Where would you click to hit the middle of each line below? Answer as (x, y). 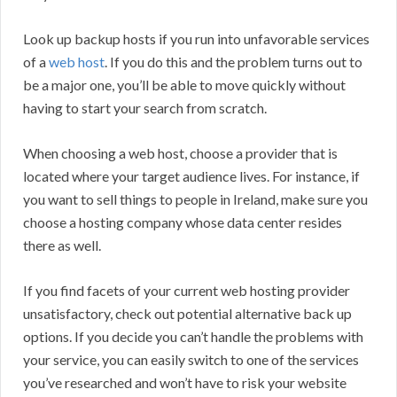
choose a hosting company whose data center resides (183, 222)
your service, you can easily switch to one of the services (191, 360)
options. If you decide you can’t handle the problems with (193, 337)
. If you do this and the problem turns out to (234, 62)
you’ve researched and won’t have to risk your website (185, 383)
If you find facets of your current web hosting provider (187, 291)
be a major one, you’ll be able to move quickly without (184, 85)
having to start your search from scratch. (145, 108)
